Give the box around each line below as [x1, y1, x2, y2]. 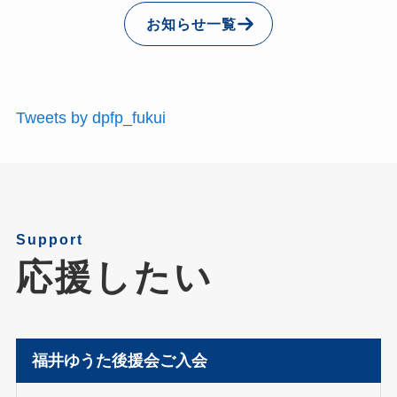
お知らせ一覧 [146, 16, 237, 33]
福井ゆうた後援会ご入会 [31, 352, 207, 370]
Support [15, 231, 83, 248]
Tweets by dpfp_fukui [15, 108, 166, 127]
